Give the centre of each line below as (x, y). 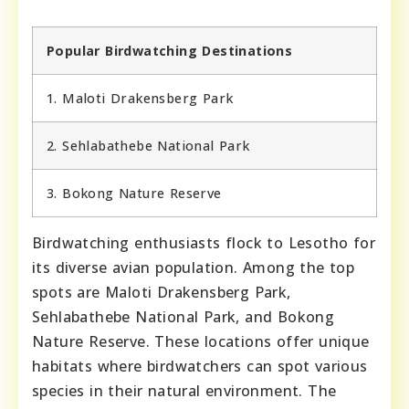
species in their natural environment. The (184, 391)
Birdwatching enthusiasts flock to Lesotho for (204, 243)
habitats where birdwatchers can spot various (200, 366)
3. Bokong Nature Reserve (134, 193)
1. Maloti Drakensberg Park (140, 98)
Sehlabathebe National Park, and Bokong (184, 317)
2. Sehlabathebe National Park (148, 146)
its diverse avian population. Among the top (194, 267)
